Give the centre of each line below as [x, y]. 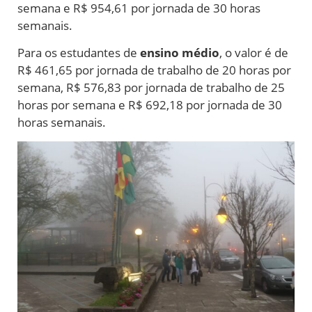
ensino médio [180, 53]
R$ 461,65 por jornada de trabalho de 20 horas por [154, 70]
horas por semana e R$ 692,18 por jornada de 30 [150, 105]
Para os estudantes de [79, 53]
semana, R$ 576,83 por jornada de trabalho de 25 [151, 88]
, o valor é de [254, 53]
